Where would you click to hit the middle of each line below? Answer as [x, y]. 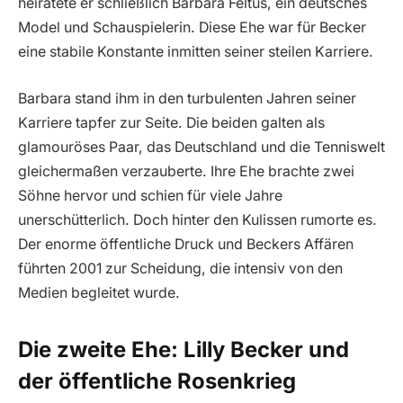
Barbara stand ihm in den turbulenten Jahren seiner [187, 98]
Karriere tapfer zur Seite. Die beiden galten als [171, 122]
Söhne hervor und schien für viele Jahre [150, 195]
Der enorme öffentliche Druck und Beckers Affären [186, 244]
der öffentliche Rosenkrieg [157, 381]
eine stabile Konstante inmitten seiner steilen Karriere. [196, 52]
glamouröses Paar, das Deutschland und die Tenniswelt [201, 147]
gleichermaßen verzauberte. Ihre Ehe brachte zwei [186, 171]
